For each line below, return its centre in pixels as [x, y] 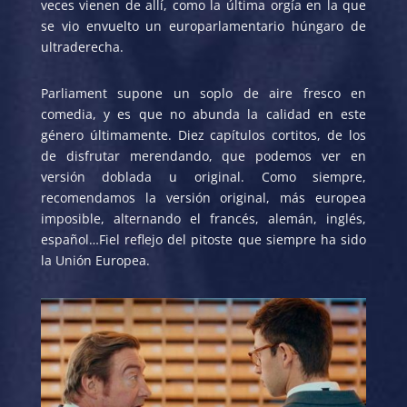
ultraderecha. [82, 46]
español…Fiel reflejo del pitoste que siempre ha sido [203, 239]
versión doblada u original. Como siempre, [203, 176]
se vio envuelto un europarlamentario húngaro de [203, 25]
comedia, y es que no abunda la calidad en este [203, 114]
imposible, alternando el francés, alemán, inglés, [203, 218]
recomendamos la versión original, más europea [203, 197]
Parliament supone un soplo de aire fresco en [203, 93]
